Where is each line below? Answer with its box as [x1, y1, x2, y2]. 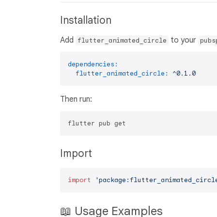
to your [169, 35, 198, 45]
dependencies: [68, 60, 118, 68]
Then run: [60, 94, 92, 104]
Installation [60, 14, 114, 27]
